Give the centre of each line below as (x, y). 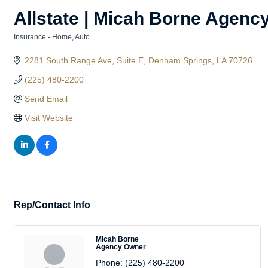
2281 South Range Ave (68, 60)
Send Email (46, 99)
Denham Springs (180, 60)
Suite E (130, 60)
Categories (32, 45)
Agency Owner (121, 247)
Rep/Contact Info (52, 205)
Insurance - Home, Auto (52, 37)
